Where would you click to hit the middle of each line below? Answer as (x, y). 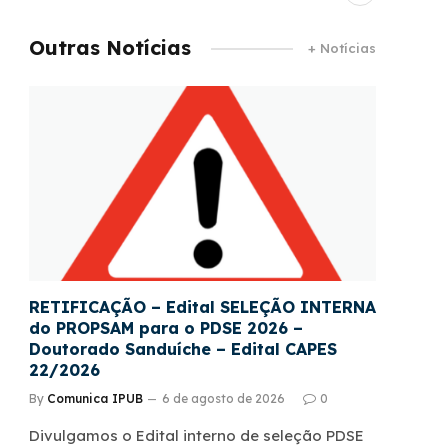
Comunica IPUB (95, 399)
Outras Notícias (110, 47)
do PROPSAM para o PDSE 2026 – (166, 328)
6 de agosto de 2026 (223, 399)
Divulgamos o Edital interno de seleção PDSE (196, 436)
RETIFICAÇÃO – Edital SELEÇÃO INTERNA (202, 307)
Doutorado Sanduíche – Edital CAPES (183, 349)
